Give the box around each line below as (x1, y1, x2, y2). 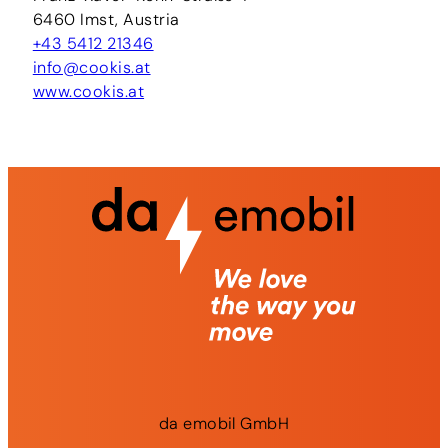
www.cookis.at (32, 80, 145, 102)
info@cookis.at (32, 56, 151, 78)
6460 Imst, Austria (32, 8, 180, 30)
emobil (183, 412, 241, 434)
